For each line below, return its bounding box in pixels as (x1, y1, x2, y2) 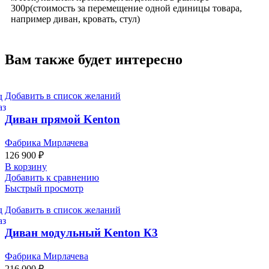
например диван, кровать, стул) (11, 13, 140, 24)
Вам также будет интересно (5, 52, 183, 68)
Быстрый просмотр (5, 183, 83, 193)
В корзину (5, 161, 47, 172)
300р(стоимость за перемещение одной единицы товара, (11, 2, 242, 13)
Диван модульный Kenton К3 (5, 226, 158, 240)
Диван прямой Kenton (5, 113, 120, 126)
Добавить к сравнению (5, 172, 99, 183)
